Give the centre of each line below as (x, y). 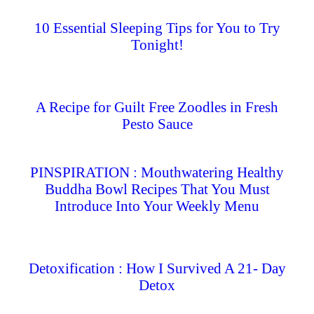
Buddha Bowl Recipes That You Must (157, 189)
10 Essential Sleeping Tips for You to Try (157, 28)
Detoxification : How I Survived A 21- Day (157, 268)
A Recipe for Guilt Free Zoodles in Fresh (157, 107)
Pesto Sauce (157, 124)
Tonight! (157, 45)
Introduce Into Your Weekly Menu (157, 206)
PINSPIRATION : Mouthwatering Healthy (157, 172)
